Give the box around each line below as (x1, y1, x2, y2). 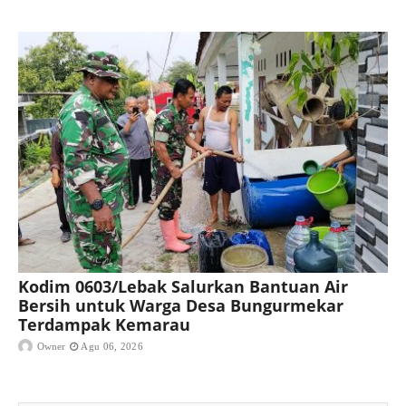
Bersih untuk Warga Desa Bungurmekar (18, 294, 343, 316)
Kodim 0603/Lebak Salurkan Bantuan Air (18, 275, 348, 297)
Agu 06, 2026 (81, 340, 143, 352)
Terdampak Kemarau (18, 313, 190, 335)
